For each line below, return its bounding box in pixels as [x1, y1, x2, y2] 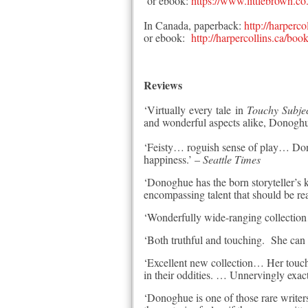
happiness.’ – [144, 152, 203, 167]
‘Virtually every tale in [144, 102, 247, 118]
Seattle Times [203, 152, 261, 167]
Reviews [144, 77, 182, 93]
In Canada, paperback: [144, 17, 244, 32]
